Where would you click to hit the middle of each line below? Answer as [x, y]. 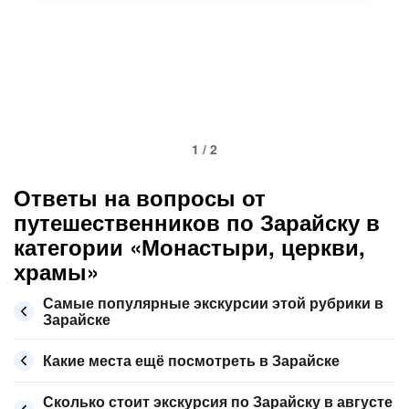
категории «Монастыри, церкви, [189, 246]
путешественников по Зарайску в [197, 222]
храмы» [56, 271]
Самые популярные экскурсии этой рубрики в [213, 303]
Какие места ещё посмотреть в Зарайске [191, 360]
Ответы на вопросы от [140, 197]
